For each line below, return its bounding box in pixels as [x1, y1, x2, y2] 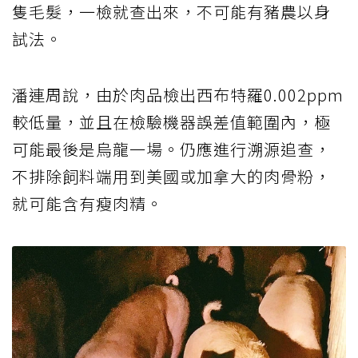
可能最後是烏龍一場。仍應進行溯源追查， [12, 137, 331, 161]
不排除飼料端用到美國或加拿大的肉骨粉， [12, 165, 331, 189]
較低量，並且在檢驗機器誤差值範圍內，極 [12, 110, 331, 134]
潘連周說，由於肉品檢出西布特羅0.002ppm [12, 83, 344, 107]
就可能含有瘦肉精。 [12, 192, 163, 216]
